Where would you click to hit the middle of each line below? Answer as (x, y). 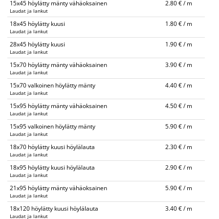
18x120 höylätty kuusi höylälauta (54, 208)
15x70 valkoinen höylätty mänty (53, 85)
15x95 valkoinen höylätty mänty (53, 126)
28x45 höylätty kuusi (37, 44)
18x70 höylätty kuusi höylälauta (52, 147)
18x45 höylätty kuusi (37, 24)
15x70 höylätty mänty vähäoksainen (58, 65)
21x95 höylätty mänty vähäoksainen (58, 188)
